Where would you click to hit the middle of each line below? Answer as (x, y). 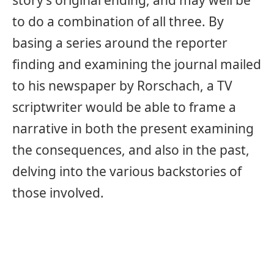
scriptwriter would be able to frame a (124, 107)
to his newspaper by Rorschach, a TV (122, 85)
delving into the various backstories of (127, 171)
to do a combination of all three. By (118, 21)
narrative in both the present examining (133, 128)
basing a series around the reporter (120, 43)
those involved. (58, 192)
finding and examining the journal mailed (137, 64)
